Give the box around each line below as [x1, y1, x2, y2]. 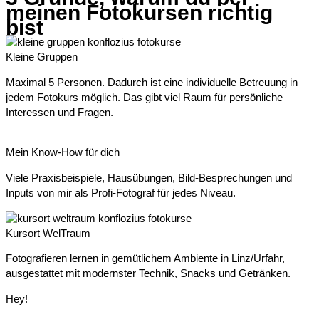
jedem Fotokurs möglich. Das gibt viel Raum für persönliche [6, 91, 283, 103]
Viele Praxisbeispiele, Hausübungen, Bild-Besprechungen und [6, 172, 292, 184]
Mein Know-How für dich [6, 147, 120, 159]
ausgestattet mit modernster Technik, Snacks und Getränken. [6, 268, 291, 280]
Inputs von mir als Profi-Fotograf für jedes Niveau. [6, 187, 236, 199]
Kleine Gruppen [6, 51, 78, 63]
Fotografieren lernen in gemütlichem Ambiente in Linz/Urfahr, [6, 253, 285, 265]
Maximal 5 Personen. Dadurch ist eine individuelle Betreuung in [6, 76, 298, 88]
